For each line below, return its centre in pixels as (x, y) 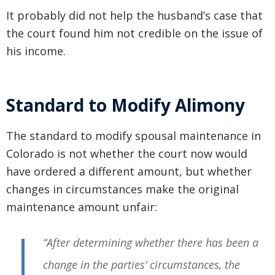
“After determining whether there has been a (151, 243)
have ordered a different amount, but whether (129, 172)
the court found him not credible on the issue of (134, 33)
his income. (36, 51)
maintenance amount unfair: (82, 207)
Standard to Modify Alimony (126, 105)
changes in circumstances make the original (122, 189)
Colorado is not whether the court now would (127, 154)
